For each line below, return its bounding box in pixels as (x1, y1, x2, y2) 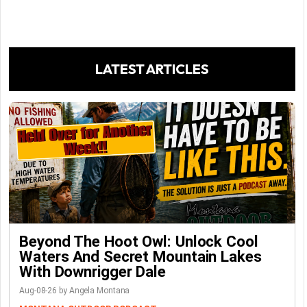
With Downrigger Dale (19, 262, 166, 281)
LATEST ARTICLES (95, 60, 209, 78)
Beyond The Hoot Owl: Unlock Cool (19, 232, 258, 251)
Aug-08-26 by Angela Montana (19, 286, 130, 296)
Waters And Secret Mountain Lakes (19, 247, 262, 266)
